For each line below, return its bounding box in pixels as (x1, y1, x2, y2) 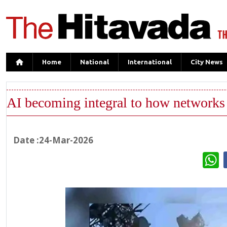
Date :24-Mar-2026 (7, 134, 93, 146)
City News (191, 58, 223, 65)
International (128, 58, 172, 65)
